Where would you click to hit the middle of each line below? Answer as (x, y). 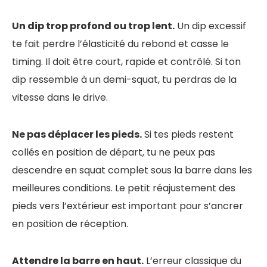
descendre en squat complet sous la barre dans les (132, 170)
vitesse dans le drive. (60, 98)
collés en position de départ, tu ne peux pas (114, 153)
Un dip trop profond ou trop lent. (93, 26)
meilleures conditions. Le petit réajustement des (124, 188)
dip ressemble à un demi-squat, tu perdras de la (124, 80)
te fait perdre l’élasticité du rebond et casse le (120, 44)
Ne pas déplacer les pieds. (77, 135)
